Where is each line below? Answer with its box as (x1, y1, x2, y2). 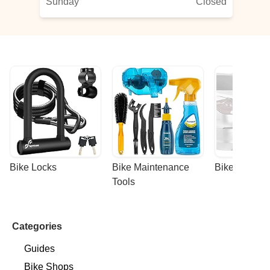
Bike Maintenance (112, 162, 189, 172)
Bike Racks (215, 162, 263, 172)
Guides (24, 243, 55, 254)
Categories (12, 221, 62, 231)
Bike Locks (10, 162, 57, 172)
